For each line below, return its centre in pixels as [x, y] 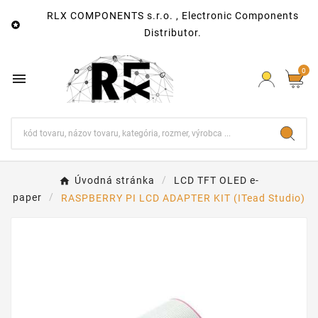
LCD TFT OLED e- [216, 181]
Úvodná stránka [115, 181]
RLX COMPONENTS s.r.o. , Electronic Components [172, 16]
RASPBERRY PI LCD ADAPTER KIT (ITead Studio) [183, 198]
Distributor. [172, 33]
